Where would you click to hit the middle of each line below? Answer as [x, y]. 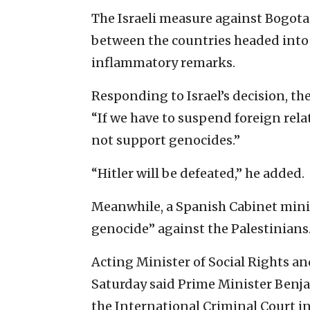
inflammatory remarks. [163, 62]
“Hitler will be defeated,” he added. [198, 173]
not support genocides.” [166, 140]
